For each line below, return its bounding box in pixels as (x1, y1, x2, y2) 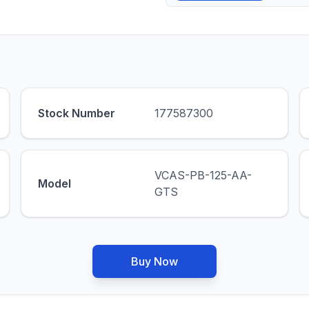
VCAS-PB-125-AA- (154, 168, 252, 182)
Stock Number (37, 106, 115, 120)
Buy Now (131, 255, 178, 268)
